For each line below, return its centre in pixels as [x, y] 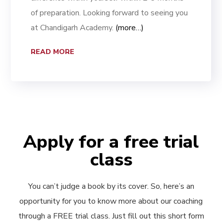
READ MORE [53, 52]
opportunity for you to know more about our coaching [111, 201]
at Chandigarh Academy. [73, 28]
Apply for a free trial [111, 142]
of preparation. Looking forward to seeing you [110, 13]
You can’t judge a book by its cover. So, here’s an [111, 187]
